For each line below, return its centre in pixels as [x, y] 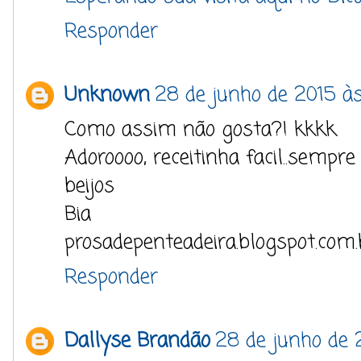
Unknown [107, 95]
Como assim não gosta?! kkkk [200, 130]
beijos [89, 187]
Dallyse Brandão [137, 341]
